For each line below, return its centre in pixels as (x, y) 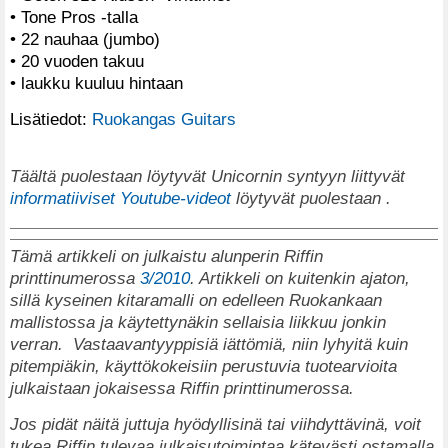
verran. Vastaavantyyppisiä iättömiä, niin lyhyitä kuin (209, 344)
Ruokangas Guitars (164, 118)
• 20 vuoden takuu (77, 60)
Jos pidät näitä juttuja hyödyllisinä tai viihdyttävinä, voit (215, 423)
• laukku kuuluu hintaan (96, 82)
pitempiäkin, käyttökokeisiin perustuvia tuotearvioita (203, 366)
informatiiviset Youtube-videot (120, 198)
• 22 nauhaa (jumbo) (85, 38)
